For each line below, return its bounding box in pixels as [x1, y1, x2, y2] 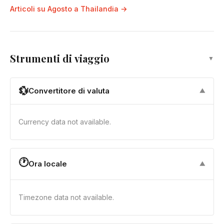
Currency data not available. [18, 117, 111, 126]
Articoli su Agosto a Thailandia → [10, 4, 127, 13]
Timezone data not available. [18, 192, 114, 201]
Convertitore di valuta [28, 86, 109, 96]
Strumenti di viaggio [10, 51, 109, 65]
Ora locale [28, 159, 67, 169]
